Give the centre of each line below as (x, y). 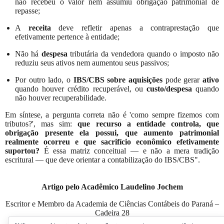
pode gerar (183, 79)
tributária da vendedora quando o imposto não (143, 53)
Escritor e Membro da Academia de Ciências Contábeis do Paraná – (112, 203)
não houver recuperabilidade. (61, 97)
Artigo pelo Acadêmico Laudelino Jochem (112, 186)
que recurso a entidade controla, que (148, 123)
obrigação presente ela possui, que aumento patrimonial (112, 132)
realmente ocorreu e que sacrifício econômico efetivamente (112, 141)
